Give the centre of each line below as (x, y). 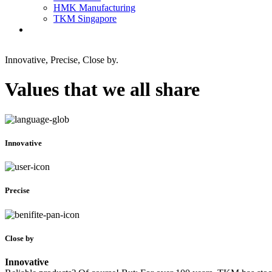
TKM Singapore (85, 19)
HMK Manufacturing (94, 8)
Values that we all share (102, 90)
